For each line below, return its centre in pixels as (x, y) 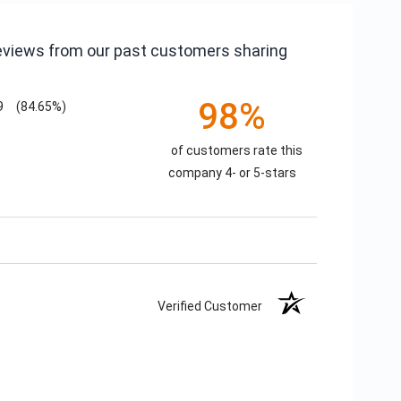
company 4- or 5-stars (232, 172)
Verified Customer (214, 306)
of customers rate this (236, 150)
